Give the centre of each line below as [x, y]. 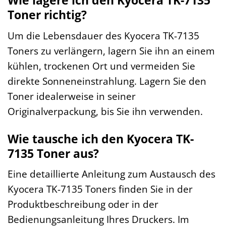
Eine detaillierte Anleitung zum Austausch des [111, 174]
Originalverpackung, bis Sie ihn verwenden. [105, 111]
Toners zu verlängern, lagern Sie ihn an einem [111, 50]
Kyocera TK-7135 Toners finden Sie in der [100, 189]
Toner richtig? [47, 15]
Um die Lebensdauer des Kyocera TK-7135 [103, 35]
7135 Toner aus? [53, 153]
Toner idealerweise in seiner [72, 96]
